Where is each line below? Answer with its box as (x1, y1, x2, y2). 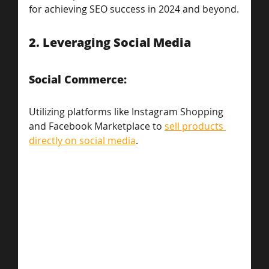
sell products (165, 119, 226, 133)
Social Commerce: (29, 72, 130, 87)
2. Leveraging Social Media (29, 34, 191, 51)
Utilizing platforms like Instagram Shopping (29, 105, 226, 119)
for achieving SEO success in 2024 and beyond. (29, 2, 239, 16)
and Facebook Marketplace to (29, 119, 165, 133)
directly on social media (29, 134, 136, 148)
